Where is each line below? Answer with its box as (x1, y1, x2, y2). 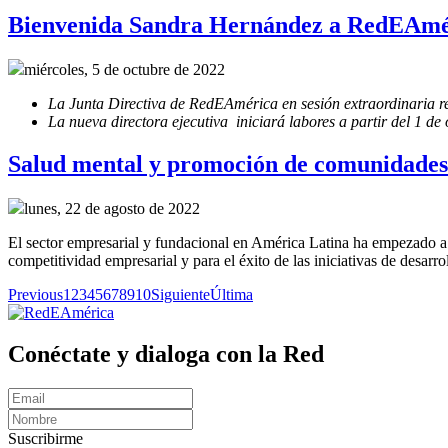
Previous (8, 285, 63, 303)
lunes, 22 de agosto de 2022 (24, 199, 200, 217)
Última (210, 285, 253, 303)
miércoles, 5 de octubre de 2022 (24, 60, 225, 78)
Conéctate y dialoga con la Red (8, 341, 324, 368)
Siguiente (151, 285, 210, 303)
